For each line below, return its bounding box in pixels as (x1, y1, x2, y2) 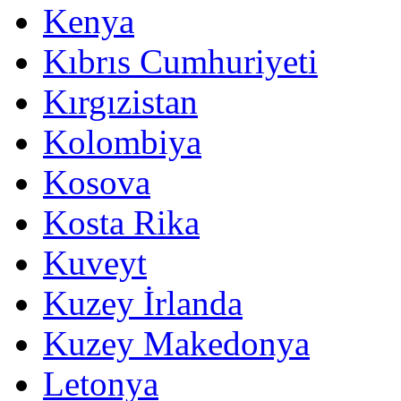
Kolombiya (43, 122, 201, 161)
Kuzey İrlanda (43, 283, 243, 322)
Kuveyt (43, 243, 147, 282)
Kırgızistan (43, 81, 198, 121)
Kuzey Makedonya (43, 323, 310, 363)
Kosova (43, 162, 150, 201)
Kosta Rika (43, 202, 200, 242)
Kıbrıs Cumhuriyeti (43, 41, 318, 81)
